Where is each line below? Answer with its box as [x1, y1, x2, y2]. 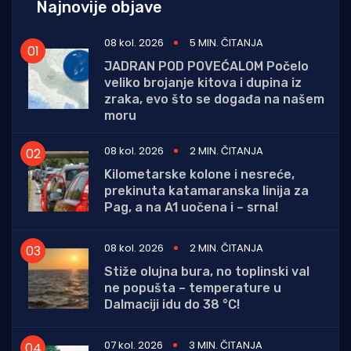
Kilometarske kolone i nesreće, [104, 167, 295, 183]
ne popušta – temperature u [104, 280, 281, 296]
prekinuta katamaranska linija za [104, 183, 309, 199]
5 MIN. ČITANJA [190, 35, 263, 51]
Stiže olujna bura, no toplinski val [104, 264, 309, 280]
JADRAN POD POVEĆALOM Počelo [104, 59, 309, 74]
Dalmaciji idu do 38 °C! [104, 297, 240, 313]
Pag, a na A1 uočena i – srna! [104, 200, 278, 215]
